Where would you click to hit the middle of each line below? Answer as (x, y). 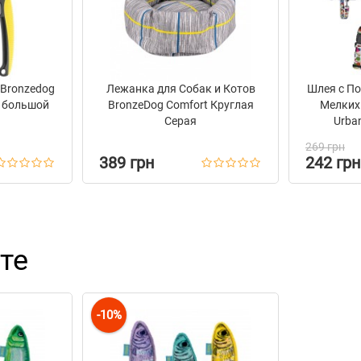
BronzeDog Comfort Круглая (180, 105)
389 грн (127, 163)
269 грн (325, 147)
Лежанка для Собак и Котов (180, 89)
